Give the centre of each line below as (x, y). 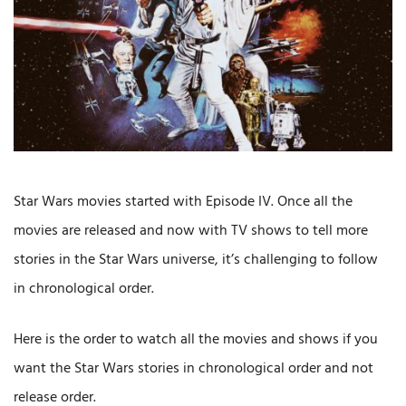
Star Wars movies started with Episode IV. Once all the (183, 203)
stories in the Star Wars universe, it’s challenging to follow (196, 261)
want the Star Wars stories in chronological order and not (193, 369)
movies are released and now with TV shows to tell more (191, 232)
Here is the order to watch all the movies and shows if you (196, 340)
